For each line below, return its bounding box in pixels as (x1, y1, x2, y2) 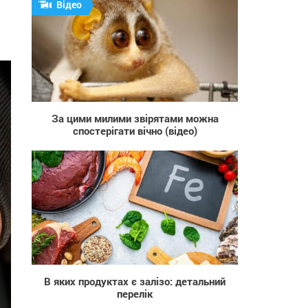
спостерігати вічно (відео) (72, 123, 197, 137)
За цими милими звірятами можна (51, 111, 219, 125)
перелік (117, 286, 153, 300)
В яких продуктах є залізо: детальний (44, 274, 225, 288)
